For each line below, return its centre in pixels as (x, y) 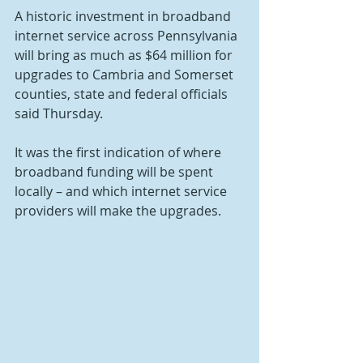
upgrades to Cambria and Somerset (126, 75)
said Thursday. (59, 113)
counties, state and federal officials (123, 94)
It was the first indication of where (120, 152)
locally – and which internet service (122, 191)
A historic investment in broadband (124, 16)
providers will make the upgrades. (118, 211)
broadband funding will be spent (115, 172)
